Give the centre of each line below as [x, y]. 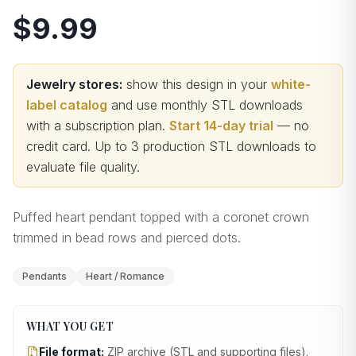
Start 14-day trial [221, 126]
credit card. [60, 146]
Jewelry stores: [74, 84]
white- [291, 84]
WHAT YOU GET [70, 326]
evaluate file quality [81, 167]
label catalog [67, 105]
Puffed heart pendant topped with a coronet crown [161, 217]
